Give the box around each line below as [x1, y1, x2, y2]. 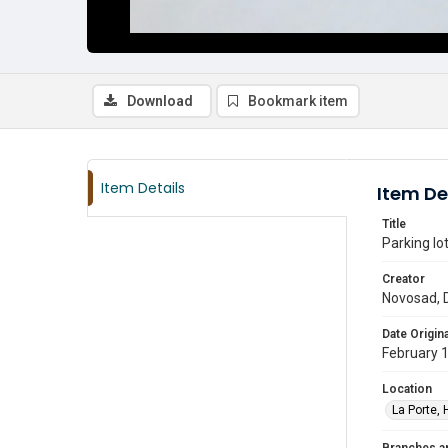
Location [382, 382, 432, 396]
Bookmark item [248, 93, 348, 109]
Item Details [101, 178, 185, 198]
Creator [382, 272, 425, 286]
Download [127, 93, 193, 109]
